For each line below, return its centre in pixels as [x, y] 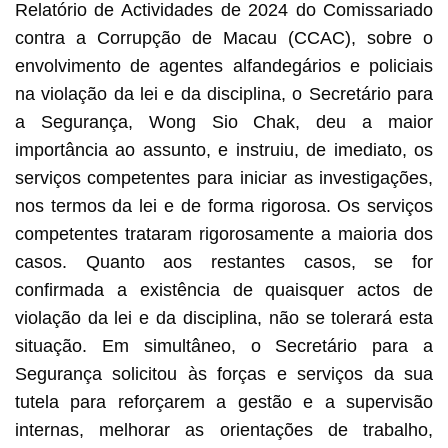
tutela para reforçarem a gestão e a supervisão [224, 401]
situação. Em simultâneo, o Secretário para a [224, 345]
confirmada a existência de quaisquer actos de [224, 289]
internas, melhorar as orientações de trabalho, [224, 429]
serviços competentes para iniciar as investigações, [224, 177]
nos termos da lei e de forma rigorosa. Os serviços [224, 205]
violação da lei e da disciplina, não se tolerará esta [224, 317]
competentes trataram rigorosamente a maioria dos [224, 233]
